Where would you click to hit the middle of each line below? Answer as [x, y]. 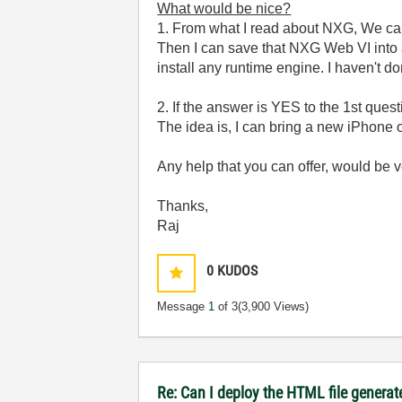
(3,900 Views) [274, 306]
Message [183, 306]
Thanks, [183, 206]
